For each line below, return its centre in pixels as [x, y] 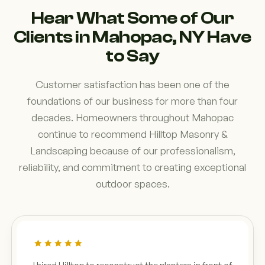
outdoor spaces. [132, 183]
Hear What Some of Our [132, 18]
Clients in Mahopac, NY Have [132, 37]
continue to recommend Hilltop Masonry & [132, 134]
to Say [132, 56]
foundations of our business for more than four [132, 101]
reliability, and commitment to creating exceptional [132, 167]
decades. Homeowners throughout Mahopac [132, 117]
